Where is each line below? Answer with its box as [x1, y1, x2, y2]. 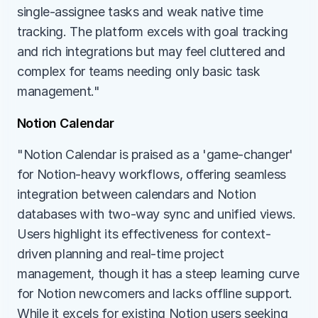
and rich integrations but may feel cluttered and [17, 44, 285, 59]
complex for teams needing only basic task [17, 64, 261, 79]
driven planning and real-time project [17, 246, 224, 261]
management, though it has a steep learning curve [17, 266, 300, 281]
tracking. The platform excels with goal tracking [17, 24, 288, 39]
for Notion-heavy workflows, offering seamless [17, 167, 286, 182]
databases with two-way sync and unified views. [17, 207, 296, 221]
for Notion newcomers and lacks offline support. [17, 286, 293, 301]
